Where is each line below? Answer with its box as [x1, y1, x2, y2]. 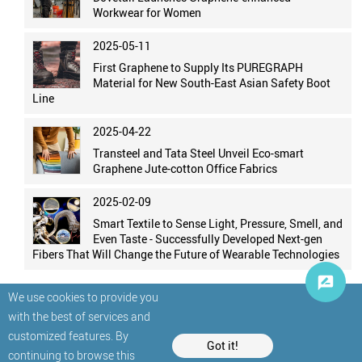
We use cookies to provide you [8, 289, 158, 305]
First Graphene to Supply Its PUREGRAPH [93, 60, 304, 75]
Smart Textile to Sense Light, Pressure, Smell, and [93, 216, 343, 231]
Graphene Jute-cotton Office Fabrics [93, 161, 278, 176]
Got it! [207, 338, 238, 353]
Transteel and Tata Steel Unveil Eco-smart [93, 145, 305, 161]
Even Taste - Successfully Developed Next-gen [93, 231, 323, 246]
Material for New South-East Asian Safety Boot [93, 75, 331, 90]
